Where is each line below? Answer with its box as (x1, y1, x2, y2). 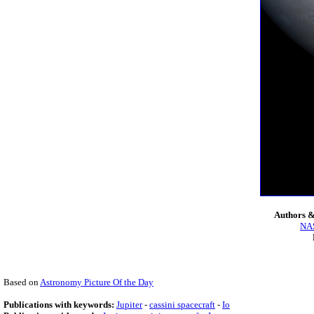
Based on (4, 277, 40, 287)
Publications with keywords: (4, 299, 116, 310)
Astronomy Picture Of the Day (40, 277, 153, 287)
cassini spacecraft (149, 299, 215, 310)
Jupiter (116, 299, 142, 310)
